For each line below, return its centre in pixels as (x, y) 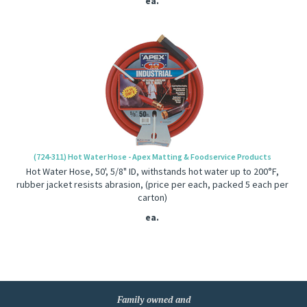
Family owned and (153, 299)
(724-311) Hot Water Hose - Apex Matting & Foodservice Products (152, 157)
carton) (152, 197)
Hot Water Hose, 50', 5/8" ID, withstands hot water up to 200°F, (152, 171)
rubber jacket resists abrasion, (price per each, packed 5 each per (152, 184)
